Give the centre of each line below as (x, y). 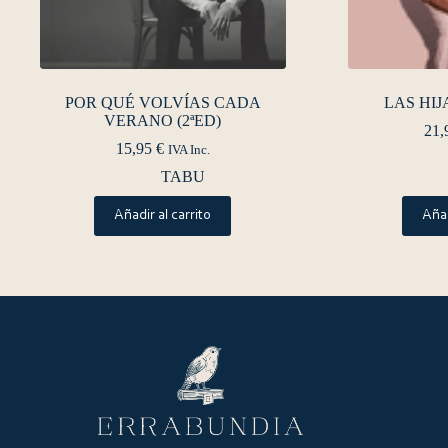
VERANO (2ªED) (163, 121)
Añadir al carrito (163, 216)
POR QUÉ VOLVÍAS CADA (162, 103)
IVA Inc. (188, 150)
